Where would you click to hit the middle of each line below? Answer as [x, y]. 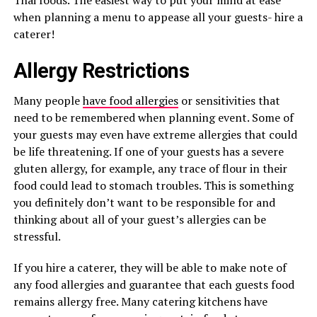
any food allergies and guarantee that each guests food [154, 284]
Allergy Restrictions [101, 71]
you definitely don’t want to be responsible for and [144, 202]
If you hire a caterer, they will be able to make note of [150, 267]
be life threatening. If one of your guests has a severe [148, 151]
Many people [48, 100]
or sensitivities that [229, 100]
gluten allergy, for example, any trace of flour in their [150, 168]
